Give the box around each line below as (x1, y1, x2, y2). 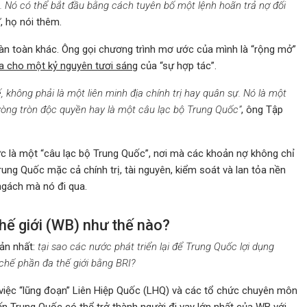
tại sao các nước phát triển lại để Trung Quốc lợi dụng (38, 240, 274, 253)
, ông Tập (241, 103, 283, 116)
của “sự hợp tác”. (138, 59, 217, 72)
